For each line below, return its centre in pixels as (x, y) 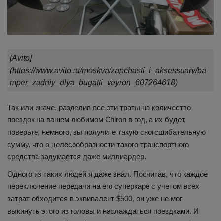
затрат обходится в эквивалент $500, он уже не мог (95, 199)
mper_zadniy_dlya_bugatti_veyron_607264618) (94, 83)
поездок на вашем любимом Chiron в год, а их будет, (97, 120)
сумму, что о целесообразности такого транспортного (98, 145)
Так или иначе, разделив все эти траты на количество (99, 108)
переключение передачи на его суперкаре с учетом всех (103, 186)
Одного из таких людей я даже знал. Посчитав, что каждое (108, 174)
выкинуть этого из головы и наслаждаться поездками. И (103, 211)
